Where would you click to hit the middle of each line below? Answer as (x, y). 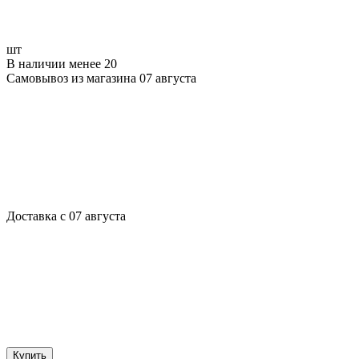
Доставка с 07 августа (66, 216)
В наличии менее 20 (62, 63)
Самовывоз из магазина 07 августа (101, 78)
